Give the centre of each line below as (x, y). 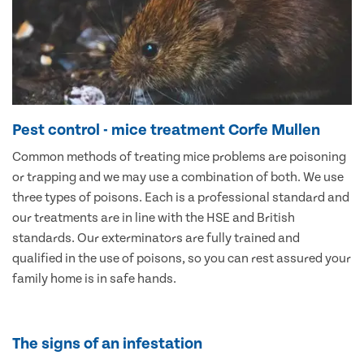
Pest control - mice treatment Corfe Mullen (166, 130)
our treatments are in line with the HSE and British (154, 217)
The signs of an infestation (107, 343)
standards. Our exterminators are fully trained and (156, 238)
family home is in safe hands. (94, 278)
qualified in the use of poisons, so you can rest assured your (182, 258)
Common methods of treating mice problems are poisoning (179, 156)
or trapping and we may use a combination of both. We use (178, 177)
